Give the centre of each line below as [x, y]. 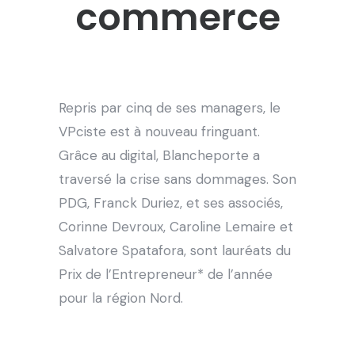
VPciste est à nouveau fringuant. [159, 131]
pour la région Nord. [121, 298]
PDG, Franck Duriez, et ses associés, [171, 202]
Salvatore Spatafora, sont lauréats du [175, 250]
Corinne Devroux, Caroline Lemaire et [176, 226]
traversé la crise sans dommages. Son [177, 179]
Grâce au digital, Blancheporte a [159, 155]
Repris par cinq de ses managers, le [170, 107]
